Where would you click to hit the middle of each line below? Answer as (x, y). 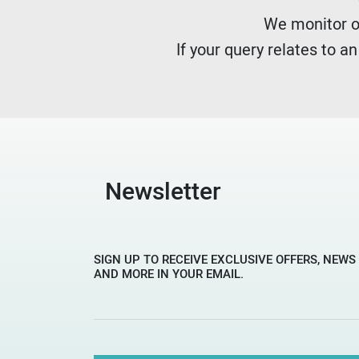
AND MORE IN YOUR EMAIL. (169, 274)
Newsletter (163, 190)
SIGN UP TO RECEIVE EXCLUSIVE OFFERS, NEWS (225, 259)
